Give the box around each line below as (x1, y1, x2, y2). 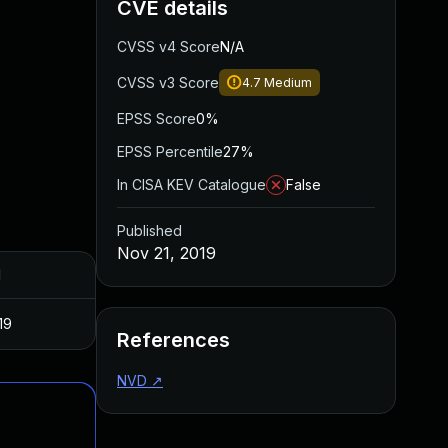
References (117, 328, 230, 352)
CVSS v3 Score (117, 74, 219, 91)
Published (117, 222, 182, 239)
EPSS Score (117, 110, 196, 127)
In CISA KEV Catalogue (117, 176, 266, 193)
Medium (264, 75, 312, 90)
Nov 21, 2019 (117, 243, 216, 263)
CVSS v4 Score (117, 38, 220, 55)
